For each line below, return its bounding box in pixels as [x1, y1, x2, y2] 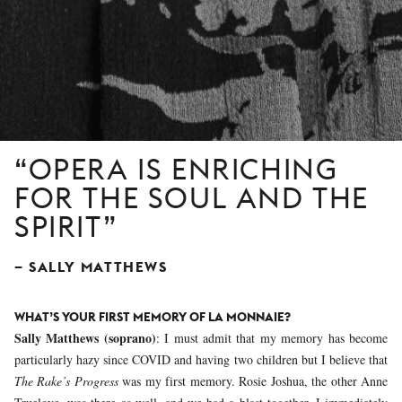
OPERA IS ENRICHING [28, 151, 338, 187]
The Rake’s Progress [14, 371, 118, 389]
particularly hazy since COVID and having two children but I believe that [14, 350, 388, 368]
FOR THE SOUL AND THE [14, 179, 370, 215]
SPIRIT [14, 208, 103, 244]
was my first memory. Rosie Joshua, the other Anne [118, 371, 389, 389]
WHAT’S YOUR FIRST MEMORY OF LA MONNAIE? [14, 308, 291, 325]
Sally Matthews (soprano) [14, 328, 156, 347]
